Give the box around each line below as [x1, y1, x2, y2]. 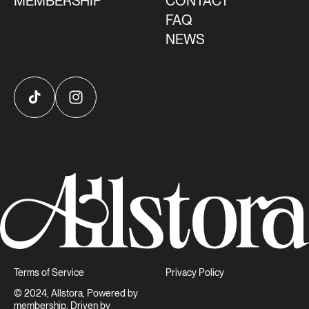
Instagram [74, 99, 116, 110]
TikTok [33, 99, 60, 110]
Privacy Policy [166, 267, 224, 279]
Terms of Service [14, 267, 84, 279]
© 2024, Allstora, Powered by [14, 288, 138, 299]
